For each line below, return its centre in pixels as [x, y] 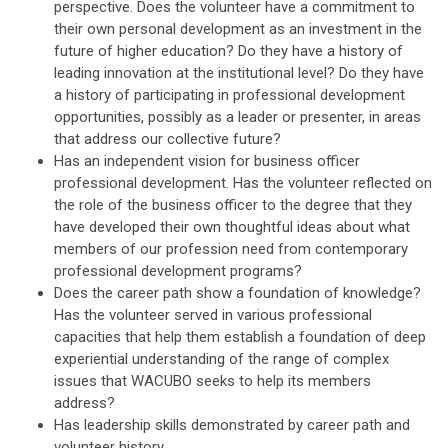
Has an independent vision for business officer [207, 160]
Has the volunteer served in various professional [213, 314]
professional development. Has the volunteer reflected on [243, 182]
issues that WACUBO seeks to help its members [212, 380]
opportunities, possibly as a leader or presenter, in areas [237, 116]
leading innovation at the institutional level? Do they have [239, 72]
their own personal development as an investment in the [238, 28]
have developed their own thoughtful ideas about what [232, 226]
